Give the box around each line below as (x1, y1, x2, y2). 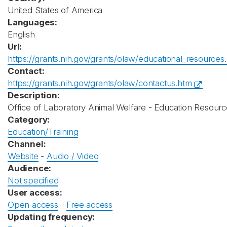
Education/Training (8, 127, 79, 137)
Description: (8, 90, 60, 100)
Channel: (8, 139, 46, 149)
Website (8, 151, 39, 161)
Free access (66, 200, 113, 210)
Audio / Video (47, 151, 99, 161)
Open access (8, 200, 58, 210)
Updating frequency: (8, 212, 95, 222)
